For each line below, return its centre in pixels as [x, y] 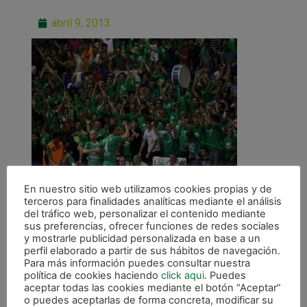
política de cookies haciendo [93, 275]
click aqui [183, 275]
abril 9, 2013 [81, 23]
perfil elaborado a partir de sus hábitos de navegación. [152, 250]
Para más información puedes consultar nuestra [137, 263]
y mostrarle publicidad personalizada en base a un [142, 238]
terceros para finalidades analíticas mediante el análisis [153, 201]
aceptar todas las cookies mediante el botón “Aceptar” [152, 287]
